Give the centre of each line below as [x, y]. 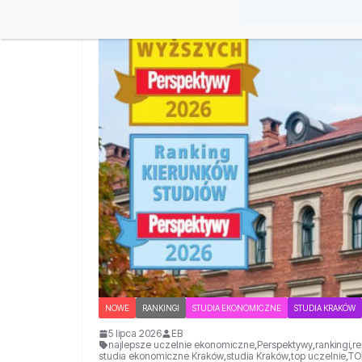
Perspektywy [285, 344]
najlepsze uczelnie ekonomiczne [181, 344]
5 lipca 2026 [135, 333]
